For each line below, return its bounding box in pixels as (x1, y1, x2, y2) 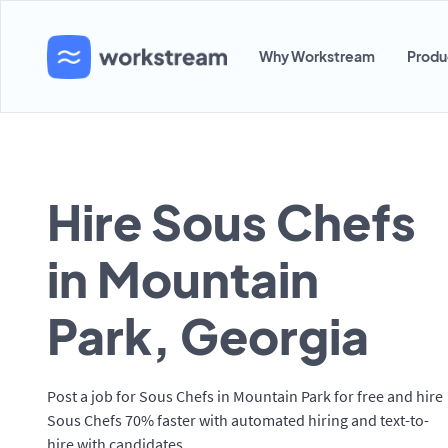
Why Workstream (259, 47, 375, 65)
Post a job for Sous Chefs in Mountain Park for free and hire (47, 386, 443, 406)
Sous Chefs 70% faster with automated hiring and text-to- (47, 410, 429, 430)
